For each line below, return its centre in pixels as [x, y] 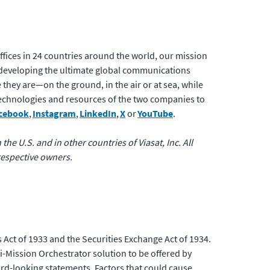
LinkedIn [98, 113]
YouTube [155, 113]
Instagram [54, 113]
